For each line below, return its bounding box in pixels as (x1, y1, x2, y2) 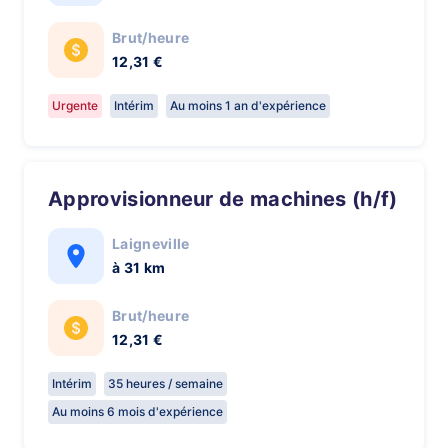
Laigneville (112, 235, 190, 252)
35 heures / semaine (108, 376, 223, 391)
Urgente (52, 98, 98, 113)
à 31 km (112, 259, 166, 276)
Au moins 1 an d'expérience (170, 98, 326, 113)
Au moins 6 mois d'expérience (52, 404, 223, 419)
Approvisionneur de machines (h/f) (63, 187, 398, 211)
